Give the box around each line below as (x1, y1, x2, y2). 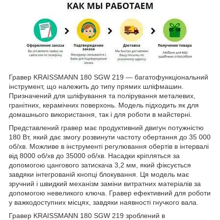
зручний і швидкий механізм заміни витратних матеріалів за (9, 179, 201, 188)
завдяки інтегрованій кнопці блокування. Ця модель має (9, 170, 189, 178)
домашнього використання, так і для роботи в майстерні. (9, 110, 194, 118)
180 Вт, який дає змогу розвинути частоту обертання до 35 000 (9, 133, 211, 141)
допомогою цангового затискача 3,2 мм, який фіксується (9, 161, 191, 169)
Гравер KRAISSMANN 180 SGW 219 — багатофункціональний (9, 73, 208, 81)
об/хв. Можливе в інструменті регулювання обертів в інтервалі (9, 142, 209, 150)
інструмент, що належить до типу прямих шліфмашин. (9, 82, 184, 90)
